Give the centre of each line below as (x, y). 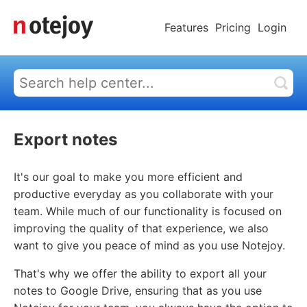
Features (186, 27)
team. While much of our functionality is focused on (148, 211)
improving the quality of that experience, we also (141, 228)
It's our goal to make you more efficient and (128, 177)
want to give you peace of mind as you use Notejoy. (149, 245)
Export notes (65, 139)
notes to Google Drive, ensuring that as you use (138, 291)
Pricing (233, 27)
